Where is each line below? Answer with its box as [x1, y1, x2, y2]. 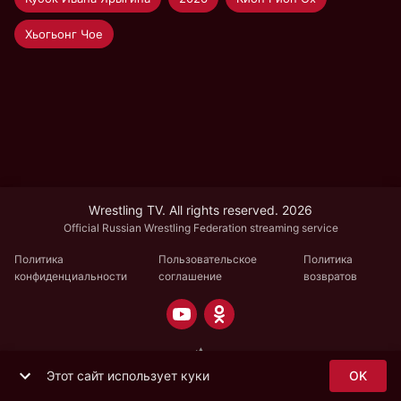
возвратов [303, 269, 357, 284]
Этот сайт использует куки [47, 368, 209, 383]
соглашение [158, 269, 223, 284]
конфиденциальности [14, 269, 127, 284]
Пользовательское [158, 252, 258, 267]
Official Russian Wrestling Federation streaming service [63, 221, 338, 235]
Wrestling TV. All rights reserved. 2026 [89, 202, 312, 218]
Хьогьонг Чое [25, 26, 103, 41]
